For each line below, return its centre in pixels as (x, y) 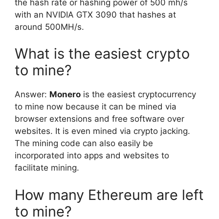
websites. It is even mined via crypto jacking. (102, 131)
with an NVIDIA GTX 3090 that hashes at (95, 14)
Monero (65, 95)
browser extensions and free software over (99, 119)
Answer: (32, 95)
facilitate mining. (47, 168)
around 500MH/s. (49, 27)
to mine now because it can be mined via (96, 107)
